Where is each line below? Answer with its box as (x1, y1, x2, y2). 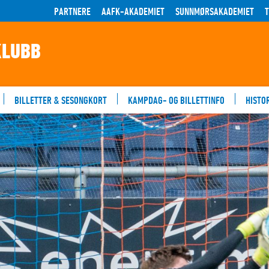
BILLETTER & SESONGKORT (14, 94, 107, 106)
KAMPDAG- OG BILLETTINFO (128, 94, 225, 106)
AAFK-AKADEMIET (101, 5, 165, 17)
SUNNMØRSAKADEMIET (175, 5, 254, 17)
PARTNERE (54, 5, 91, 17)
